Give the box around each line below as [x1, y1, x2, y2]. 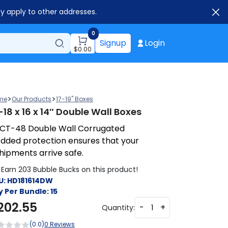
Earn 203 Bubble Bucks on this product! [1, 164, 138, 175]
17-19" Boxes [56, 95, 93, 103]
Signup [100, 37, 126, 49]
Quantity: [102, 202, 135, 213]
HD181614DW [7, 176, 53, 186]
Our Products [12, 95, 51, 103]
